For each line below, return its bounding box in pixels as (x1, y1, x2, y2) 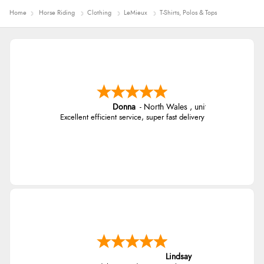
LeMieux (124, 9, 147, 16)
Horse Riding (39, 9, 75, 16)
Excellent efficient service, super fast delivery (60, 113, 204, 121)
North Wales (143, 103, 190, 111)
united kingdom (194, 103, 249, 111)
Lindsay (165, 252, 192, 261)
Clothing (87, 9, 111, 16)
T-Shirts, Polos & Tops (160, 9, 217, 16)
